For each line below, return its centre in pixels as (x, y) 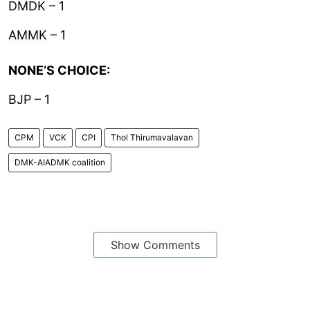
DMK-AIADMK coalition (60, 162)
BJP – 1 (29, 99)
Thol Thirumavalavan (152, 137)
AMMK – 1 (37, 35)
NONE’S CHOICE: (59, 70)
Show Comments (155, 245)
